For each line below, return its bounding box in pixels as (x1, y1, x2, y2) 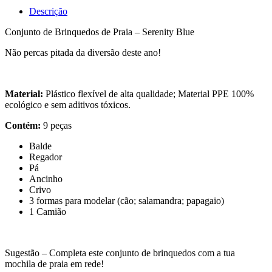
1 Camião (29, 206, 66, 217)
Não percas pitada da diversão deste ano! (5, 47, 161, 58)
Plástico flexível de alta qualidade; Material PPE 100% (46, 88, 254, 99)
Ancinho (29, 173, 63, 184)
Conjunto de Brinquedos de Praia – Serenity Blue (5, 26, 194, 37)
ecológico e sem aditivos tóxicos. (5, 99, 131, 110)
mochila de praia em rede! (5, 258, 104, 269)
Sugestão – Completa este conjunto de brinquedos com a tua (5, 247, 235, 258)
